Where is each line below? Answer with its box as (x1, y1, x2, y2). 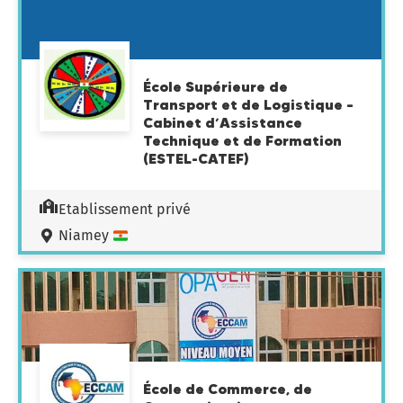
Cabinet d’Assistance (143, 113, 302, 131)
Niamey (58, 227, 112, 244)
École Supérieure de (143, 77, 288, 95)
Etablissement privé (58, 201, 191, 218)
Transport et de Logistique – (143, 95, 354, 113)
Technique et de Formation (143, 131, 342, 149)
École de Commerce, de (143, 380, 312, 398)
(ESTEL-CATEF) (143, 149, 249, 167)
